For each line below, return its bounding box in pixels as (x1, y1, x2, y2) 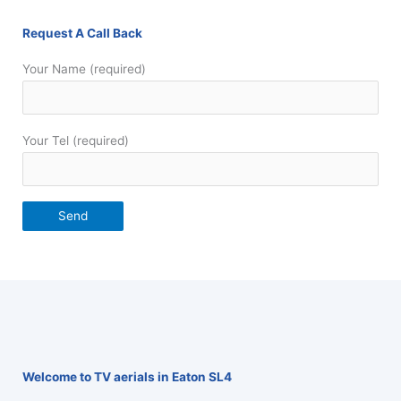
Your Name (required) (22, 61, 146, 76)
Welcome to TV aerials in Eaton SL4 (22, 370, 232, 385)
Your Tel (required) (22, 132, 129, 148)
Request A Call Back (22, 25, 142, 40)
